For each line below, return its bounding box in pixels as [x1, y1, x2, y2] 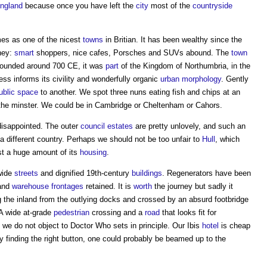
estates [107, 122, 133, 131]
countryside [193, 1, 232, 10]
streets [14, 169, 38, 178]
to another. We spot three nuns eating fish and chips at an [38, 88, 240, 97]
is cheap [219, 221, 250, 230]
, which [215, 135, 240, 144]
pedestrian [54, 208, 89, 217]
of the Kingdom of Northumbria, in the [119, 61, 250, 70]
